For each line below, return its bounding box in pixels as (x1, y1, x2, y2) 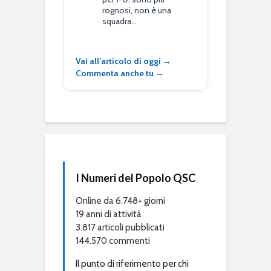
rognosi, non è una (102, 4, 172, 16)
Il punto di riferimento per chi (76, 258, 189, 269)
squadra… (102, 15, 137, 27)
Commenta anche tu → (76, 67, 164, 79)
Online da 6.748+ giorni (76, 195, 165, 206)
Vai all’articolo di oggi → (76, 55, 171, 67)
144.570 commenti (76, 235, 150, 246)
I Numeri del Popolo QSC (76, 171, 195, 184)
